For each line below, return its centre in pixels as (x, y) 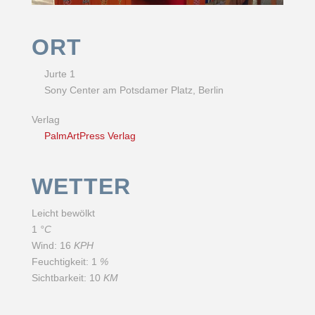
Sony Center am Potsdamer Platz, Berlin (134, 90)
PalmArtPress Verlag (90, 135)
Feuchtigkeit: (60, 262)
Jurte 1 (60, 74)
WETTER (81, 186)
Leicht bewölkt (63, 213)
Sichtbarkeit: (59, 278)
